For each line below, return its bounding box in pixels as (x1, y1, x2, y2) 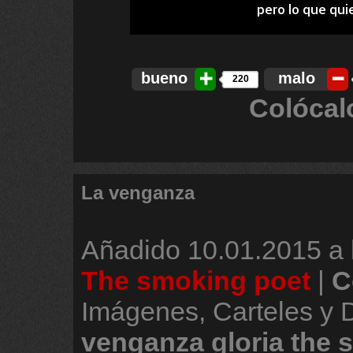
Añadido (81, 235, 188, 265)
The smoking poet (81, 266, 310, 295)
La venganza (81, 182, 195, 203)
